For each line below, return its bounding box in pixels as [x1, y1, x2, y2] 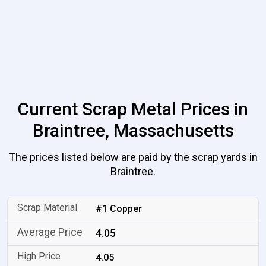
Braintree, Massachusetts [32, 120, 234, 141]
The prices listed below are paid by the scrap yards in [8, 151, 258, 163]
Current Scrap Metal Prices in [18, 99, 248, 119]
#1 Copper [96, 203, 142, 214]
